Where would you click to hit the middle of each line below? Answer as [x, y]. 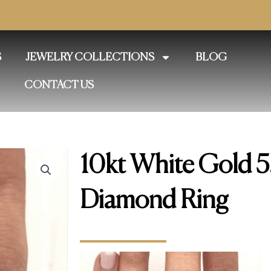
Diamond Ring [154, 201]
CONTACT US [59, 85]
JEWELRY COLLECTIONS [90, 57]
